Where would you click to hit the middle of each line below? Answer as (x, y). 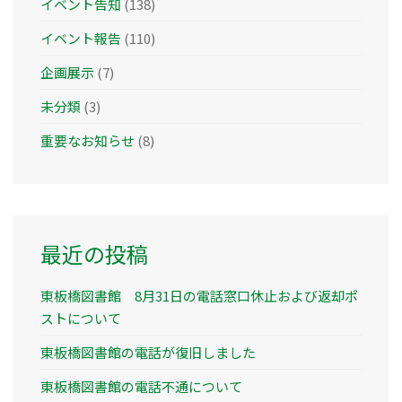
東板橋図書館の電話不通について (141, 386)
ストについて (81, 318)
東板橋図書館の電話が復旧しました (148, 352)
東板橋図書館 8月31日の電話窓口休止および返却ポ (199, 296)
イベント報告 (81, 38)
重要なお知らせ (87, 140)
